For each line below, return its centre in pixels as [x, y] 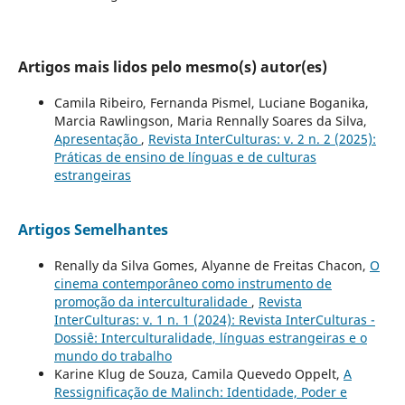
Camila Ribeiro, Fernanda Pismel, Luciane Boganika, [211, 102]
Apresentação [97, 138]
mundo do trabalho [113, 355]
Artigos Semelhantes [93, 229]
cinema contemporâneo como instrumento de [193, 283]
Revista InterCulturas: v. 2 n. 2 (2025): [262, 138]
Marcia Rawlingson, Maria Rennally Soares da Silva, [210, 120]
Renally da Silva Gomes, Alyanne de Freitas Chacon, [212, 265]
